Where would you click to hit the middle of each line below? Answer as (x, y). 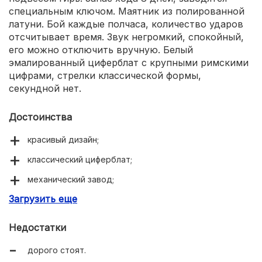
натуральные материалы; (79, 239)
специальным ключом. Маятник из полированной (127, 11)
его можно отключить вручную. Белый (101, 49)
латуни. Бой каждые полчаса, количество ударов (126, 24)
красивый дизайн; (63, 139)
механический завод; (71, 179)
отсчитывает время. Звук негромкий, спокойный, (126, 37)
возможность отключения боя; (91, 219)
